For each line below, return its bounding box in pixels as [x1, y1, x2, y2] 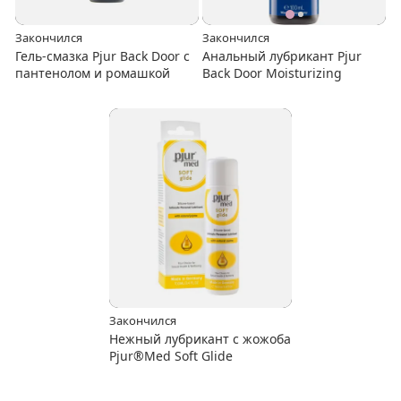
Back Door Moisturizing [202, 64, 343, 81]
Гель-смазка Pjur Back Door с [15, 47, 191, 64]
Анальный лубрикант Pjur [202, 47, 363, 64]
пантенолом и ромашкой [15, 64, 171, 81]
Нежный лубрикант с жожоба [108, 330, 291, 348]
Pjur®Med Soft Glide [108, 347, 233, 365]
